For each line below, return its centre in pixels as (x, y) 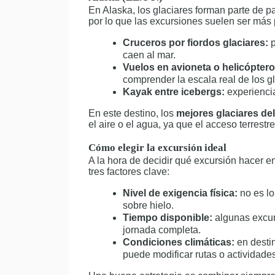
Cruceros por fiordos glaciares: (196, 43)
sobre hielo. (148, 205)
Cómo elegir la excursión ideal (157, 148)
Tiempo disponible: (168, 218)
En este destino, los (132, 113)
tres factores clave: (129, 172)
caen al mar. (149, 55)
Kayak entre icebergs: (174, 92)
